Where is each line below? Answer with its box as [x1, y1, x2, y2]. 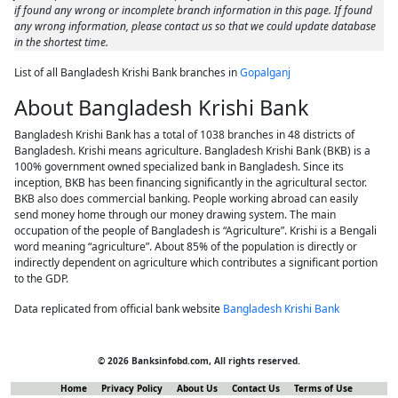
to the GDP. [14, 271, 69, 286]
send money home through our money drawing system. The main [14, 207, 337, 222]
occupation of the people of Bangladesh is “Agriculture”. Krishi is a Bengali [14, 223, 378, 238]
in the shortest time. [14, 35, 109, 50]
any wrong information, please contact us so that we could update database [14, 19, 377, 34]
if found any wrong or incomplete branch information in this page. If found [14, 3, 373, 18]
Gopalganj [240, 65, 291, 80]
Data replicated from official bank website [14, 301, 224, 316]
